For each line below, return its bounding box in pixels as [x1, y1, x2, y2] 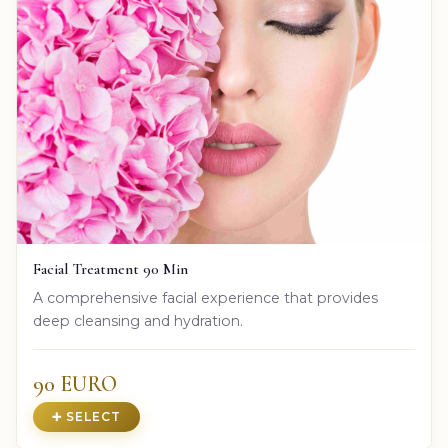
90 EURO [33, 371, 117, 398]
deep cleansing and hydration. [33, 312, 243, 331]
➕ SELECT [52, 409, 122, 425]
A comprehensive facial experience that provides [33, 289, 378, 308]
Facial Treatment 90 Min [33, 260, 188, 279]
